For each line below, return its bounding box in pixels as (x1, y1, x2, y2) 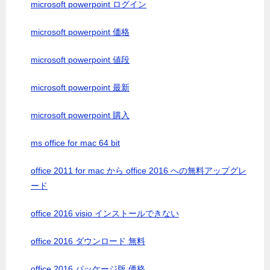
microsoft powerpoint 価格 (31, 27, 130, 37)
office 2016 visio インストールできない (31, 209, 179, 218)
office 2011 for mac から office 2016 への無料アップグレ (31, 166, 246, 175)
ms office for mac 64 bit (31, 138, 120, 148)
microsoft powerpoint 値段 (31, 55, 130, 64)
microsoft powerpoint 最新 (31, 83, 130, 92)
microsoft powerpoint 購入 (31, 110, 130, 120)
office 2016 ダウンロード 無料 (31, 236, 145, 246)
